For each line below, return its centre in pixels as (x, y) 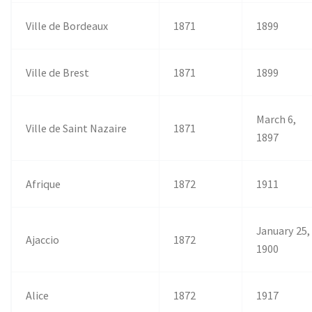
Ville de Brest (58, 72)
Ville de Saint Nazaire (77, 128)
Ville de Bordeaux (67, 25)
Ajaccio (43, 239)
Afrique (44, 184)
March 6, (276, 119)
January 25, (283, 230)
